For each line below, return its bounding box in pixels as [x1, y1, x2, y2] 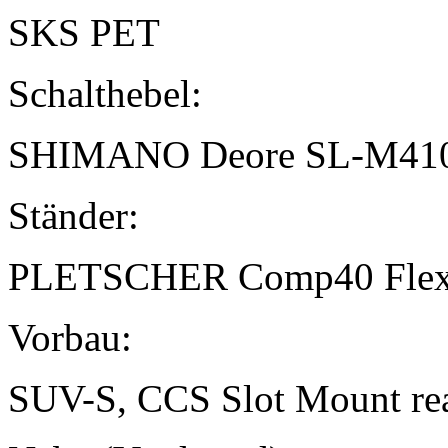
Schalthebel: [8, 72, 202, 116]
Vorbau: [8, 316, 132, 360]
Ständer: [8, 194, 139, 238]
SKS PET [8, 11, 160, 55]
